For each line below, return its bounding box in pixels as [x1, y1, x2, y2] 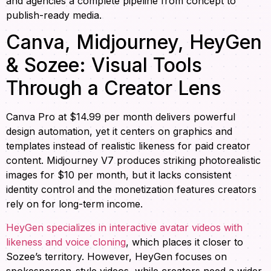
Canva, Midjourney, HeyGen [6, 30, 262, 54]
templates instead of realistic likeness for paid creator [6, 140, 250, 152]
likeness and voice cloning [6, 235, 126, 248]
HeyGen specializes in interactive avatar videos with [6, 221, 243, 233]
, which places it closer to [126, 235, 243, 248]
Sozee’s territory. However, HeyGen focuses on [6, 250, 227, 263]
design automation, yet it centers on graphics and [6, 125, 232, 138]
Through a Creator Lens [6, 76, 221, 100]
